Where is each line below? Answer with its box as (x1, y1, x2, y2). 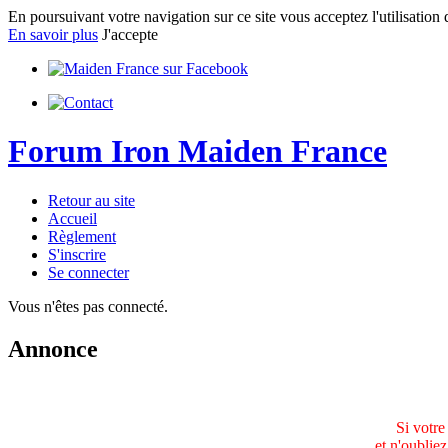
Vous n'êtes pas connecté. (8, 297, 168, 315)
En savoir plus (8, 26, 98, 43)
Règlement (48, 227, 116, 245)
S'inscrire (48, 245, 106, 263)
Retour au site (48, 191, 135, 209)
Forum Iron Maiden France (8, 133, 387, 170)
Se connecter (48, 263, 129, 281)
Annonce (8, 335, 98, 362)
